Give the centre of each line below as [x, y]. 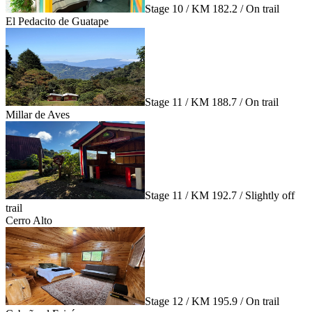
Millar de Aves [38, 114]
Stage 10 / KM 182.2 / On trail [212, 8]
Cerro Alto [29, 220]
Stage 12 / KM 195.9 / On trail [212, 301]
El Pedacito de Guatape [57, 21]
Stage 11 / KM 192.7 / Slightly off [220, 195]
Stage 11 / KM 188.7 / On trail [212, 102]
